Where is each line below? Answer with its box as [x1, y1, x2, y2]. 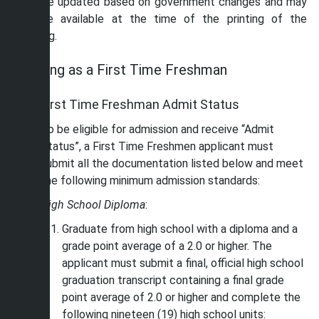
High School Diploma [41, 198, 145, 211]
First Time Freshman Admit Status [41, 97, 239, 112]
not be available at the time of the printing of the [16, 12, 307, 26]
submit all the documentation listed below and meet [41, 157, 303, 170]
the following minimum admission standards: [41, 174, 260, 187]
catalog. [16, 29, 60, 43]
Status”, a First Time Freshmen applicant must [41, 140, 273, 153]
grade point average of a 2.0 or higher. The [62, 239, 272, 253]
